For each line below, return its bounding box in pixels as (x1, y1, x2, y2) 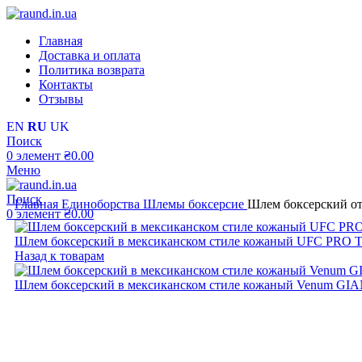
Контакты (39, 78, 93, 91)
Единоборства (61, 197, 143, 211)
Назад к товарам (15, 249, 104, 263)
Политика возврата (39, 63, 145, 77)
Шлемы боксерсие (143, 197, 247, 211)
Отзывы (39, 92, 83, 106)
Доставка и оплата (39, 48, 141, 62)
